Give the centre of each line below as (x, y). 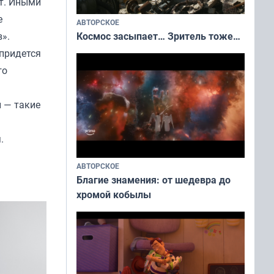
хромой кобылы (114, 195)
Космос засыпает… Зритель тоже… (158, 36)
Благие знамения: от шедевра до (154, 180)
